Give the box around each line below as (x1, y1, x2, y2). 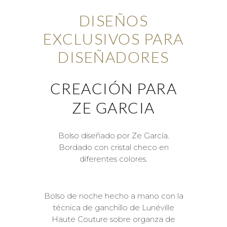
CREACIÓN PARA (50, 79, 177, 98)
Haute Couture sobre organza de (52, 214, 175, 224)
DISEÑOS (79, 11, 148, 30)
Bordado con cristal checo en (58, 142, 169, 153)
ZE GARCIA (72, 98, 155, 117)
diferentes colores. (80, 154, 147, 164)
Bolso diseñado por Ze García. (58, 131, 169, 141)
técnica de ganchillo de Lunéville (53, 203, 174, 213)
